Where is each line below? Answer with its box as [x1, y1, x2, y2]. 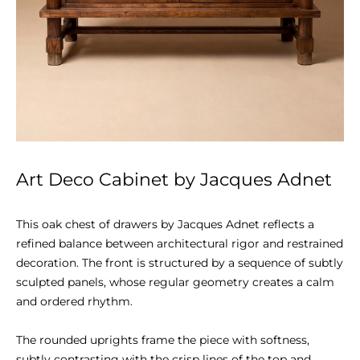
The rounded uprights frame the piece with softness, [16, 333, 309, 347]
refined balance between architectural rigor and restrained [16, 236, 343, 251]
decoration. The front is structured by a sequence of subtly [16, 256, 343, 270]
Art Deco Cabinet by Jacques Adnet [16, 169, 332, 190]
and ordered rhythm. [16, 294, 133, 309]
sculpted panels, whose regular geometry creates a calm [16, 275, 334, 289]
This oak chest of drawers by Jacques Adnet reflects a [16, 217, 314, 231]
